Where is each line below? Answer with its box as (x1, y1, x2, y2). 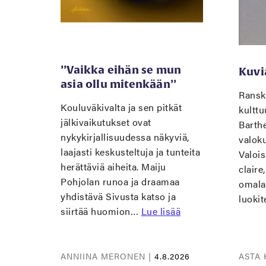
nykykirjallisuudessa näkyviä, (61, 130, 189, 144)
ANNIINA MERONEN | (61, 250, 154, 262)
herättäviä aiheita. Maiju (61, 160, 166, 173)
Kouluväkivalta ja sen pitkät (61, 100, 182, 114)
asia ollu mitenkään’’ (61, 78, 177, 90)
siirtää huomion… (61, 204, 141, 218)
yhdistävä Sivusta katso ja (61, 189, 176, 203)
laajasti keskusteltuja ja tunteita (61, 145, 200, 159)
